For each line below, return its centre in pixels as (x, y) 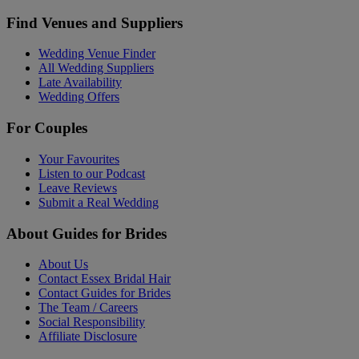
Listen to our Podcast (92, 173)
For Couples (47, 128)
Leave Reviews (78, 188)
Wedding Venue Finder (97, 54)
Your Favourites (79, 159)
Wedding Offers (79, 97)
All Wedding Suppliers (96, 68)
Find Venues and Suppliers (95, 22)
